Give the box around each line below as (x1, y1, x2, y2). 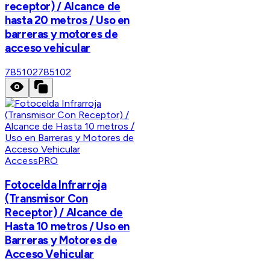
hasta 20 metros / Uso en (5, 13, 130, 28)
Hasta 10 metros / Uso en (5, 219, 130, 233)
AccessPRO (5, 155, 58, 167)
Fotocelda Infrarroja (5, 177, 107, 192)
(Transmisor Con (5, 191, 88, 206)
